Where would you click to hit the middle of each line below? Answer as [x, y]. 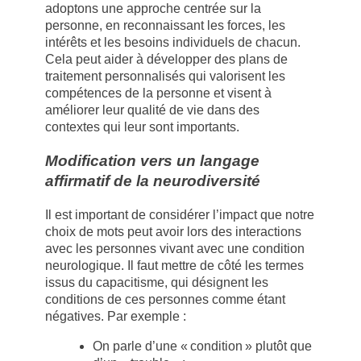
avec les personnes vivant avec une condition [175, 248]
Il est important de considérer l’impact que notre [180, 214]
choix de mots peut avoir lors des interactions [173, 231]
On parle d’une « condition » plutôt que [202, 346]
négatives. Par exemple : [116, 316]
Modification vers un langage [152, 161]
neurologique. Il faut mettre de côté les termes [174, 265]
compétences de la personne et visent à [158, 93]
